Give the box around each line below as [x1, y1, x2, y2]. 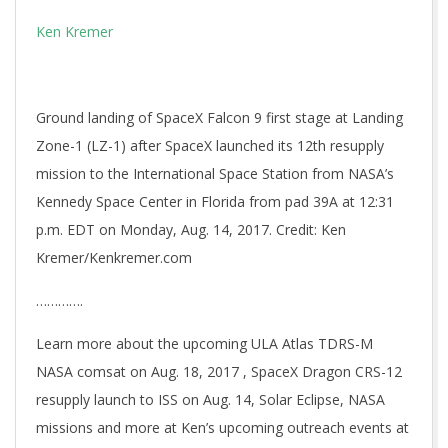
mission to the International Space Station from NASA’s [36, 164, 394, 183]
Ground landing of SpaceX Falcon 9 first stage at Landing [36, 108, 403, 127]
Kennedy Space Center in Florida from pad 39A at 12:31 [36, 192, 394, 211]
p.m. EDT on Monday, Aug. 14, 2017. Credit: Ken [36, 220, 346, 239]
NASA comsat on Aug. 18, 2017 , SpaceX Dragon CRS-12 [36, 362, 402, 381]
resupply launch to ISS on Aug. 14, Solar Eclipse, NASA [36, 390, 385, 409]
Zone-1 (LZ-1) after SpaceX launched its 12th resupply [36, 136, 384, 155]
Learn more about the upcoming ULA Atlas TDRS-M [36, 334, 373, 353]
